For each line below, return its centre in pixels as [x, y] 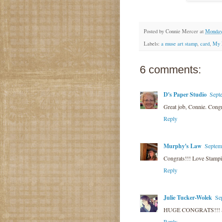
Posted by [155, 31]
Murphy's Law [183, 146]
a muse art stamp [179, 43]
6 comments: [170, 69]
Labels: [152, 43]
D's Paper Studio [185, 94]
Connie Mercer [182, 31]
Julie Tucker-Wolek [188, 197]
